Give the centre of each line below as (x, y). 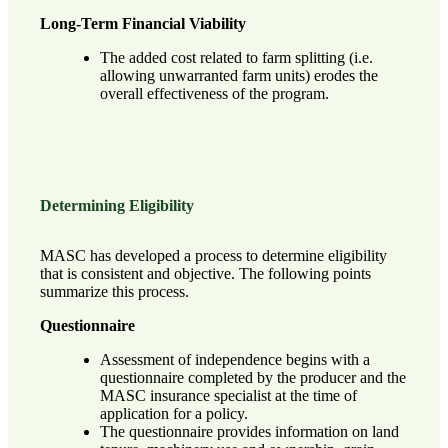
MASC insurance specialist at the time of (228, 395)
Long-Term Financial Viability (143, 24)
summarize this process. (114, 291)
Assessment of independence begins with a (234, 359)
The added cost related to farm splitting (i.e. (236, 58)
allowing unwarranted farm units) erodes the (238, 76)
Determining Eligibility (117, 205)
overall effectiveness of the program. (214, 94)
